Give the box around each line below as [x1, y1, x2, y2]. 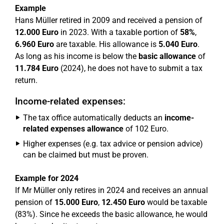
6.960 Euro [15, 39, 54, 49]
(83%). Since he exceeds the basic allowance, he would [15, 209, 207, 219]
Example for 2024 [15, 173, 78, 183]
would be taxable [145, 197, 207, 207]
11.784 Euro [15, 63, 58, 73]
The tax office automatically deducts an [23, 113, 164, 122]
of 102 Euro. [123, 124, 168, 133]
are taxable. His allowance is [54, 39, 158, 49]
